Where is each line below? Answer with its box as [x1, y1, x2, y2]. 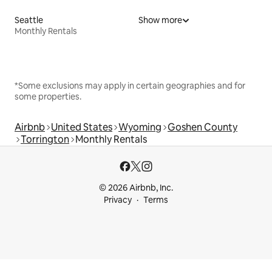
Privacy [104, 194, 132, 205]
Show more [138, 14, 182, 25]
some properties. [15, 90, 81, 102]
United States [51, 120, 112, 134]
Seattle [15, 14, 43, 25]
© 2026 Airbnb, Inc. [99, 182, 173, 193]
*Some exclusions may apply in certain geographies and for [15, 80, 245, 91]
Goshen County [168, 120, 237, 134]
